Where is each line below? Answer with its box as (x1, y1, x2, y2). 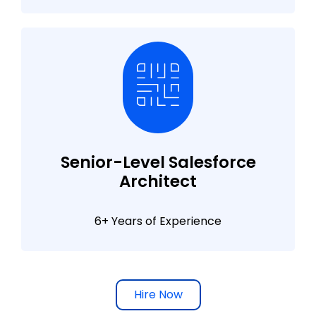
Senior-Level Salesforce (60, 150, 256, 174)
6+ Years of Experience (95, 212, 221, 229)
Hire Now (133, 286, 183, 303)
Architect (119, 169, 197, 193)
